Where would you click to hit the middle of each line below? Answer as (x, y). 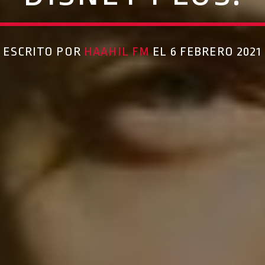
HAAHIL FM (117, 51)
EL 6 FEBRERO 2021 (206, 51)
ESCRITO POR (43, 51)
